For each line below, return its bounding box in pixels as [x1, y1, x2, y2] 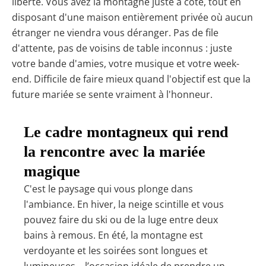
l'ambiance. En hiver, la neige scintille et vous [24, 198, 224, 211]
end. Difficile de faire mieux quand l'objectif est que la [12, 72, 251, 85]
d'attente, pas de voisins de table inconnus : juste [12, 41, 232, 55]
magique [24, 163, 80, 180]
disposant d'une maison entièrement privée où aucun [12, 10, 253, 24]
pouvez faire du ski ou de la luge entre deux [24, 213, 218, 227]
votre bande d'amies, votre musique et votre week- [12, 56, 239, 70]
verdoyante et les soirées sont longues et [24, 244, 208, 258]
